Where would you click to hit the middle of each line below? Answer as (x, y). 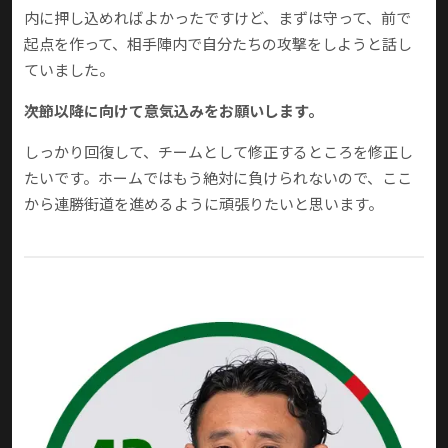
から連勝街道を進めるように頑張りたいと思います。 (203, 204)
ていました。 (69, 70)
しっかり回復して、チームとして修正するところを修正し (218, 152)
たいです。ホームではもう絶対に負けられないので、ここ (218, 178)
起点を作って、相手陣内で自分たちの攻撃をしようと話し (218, 44)
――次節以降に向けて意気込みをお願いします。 (173, 111)
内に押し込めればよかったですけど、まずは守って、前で (217, 18)
